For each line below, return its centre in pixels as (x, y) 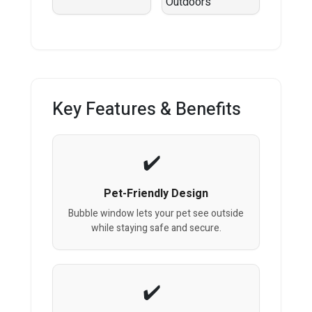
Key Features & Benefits (147, 110)
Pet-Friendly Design (156, 194)
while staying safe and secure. (156, 228)
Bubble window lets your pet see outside (156, 214)
